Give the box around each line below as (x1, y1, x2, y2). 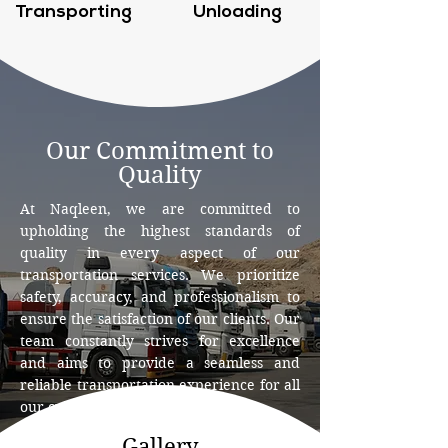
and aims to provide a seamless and (20, 354, 300, 372)
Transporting (14, 3, 132, 22)
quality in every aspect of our (20, 244, 300, 262)
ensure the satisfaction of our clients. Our (20, 310, 300, 328)
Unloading (192, 3, 282, 22)
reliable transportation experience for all (20, 376, 300, 394)
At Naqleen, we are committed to (20, 200, 300, 218)
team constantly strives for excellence (20, 332, 300, 350)
